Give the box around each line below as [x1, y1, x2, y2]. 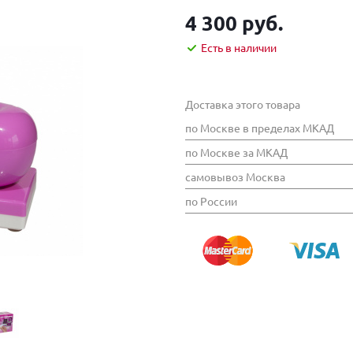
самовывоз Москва [185, 169, 285, 184]
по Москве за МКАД [185, 145, 288, 160]
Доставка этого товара [185, 97, 300, 112]
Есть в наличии [201, 40, 277, 54]
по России [185, 194, 237, 209]
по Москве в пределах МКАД [185, 121, 334, 136]
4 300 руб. [185, 9, 283, 35]
